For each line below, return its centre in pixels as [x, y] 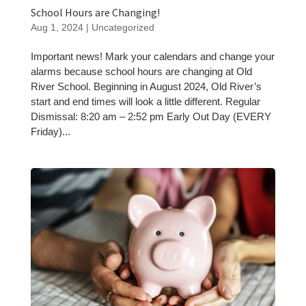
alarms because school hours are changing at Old [141, 71]
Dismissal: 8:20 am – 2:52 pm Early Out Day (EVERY [151, 116]
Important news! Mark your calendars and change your [152, 56]
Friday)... [50, 131]
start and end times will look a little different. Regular [145, 101]
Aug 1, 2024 [57, 27]
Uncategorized [123, 27]
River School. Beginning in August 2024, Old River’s [146, 86]
